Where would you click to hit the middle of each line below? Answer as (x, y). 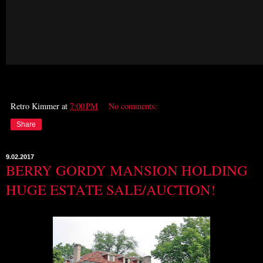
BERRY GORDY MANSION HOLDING (127, 170)
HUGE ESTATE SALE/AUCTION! (111, 189)
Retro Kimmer (35, 106)
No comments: (133, 106)
